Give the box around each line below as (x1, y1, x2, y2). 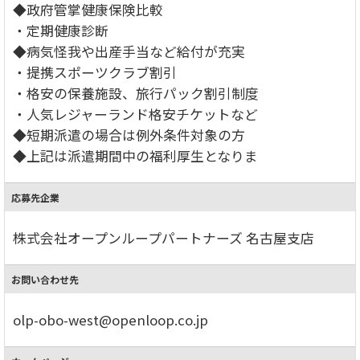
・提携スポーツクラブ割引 (13, 62, 177, 82)
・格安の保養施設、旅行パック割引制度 (13, 83, 259, 103)
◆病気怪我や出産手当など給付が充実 (13, 41, 245, 61)
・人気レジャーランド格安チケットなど (13, 104, 258, 124)
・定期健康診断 (13, 20, 108, 40)
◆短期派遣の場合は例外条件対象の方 (13, 125, 245, 145)
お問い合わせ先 (11, 272, 79, 286)
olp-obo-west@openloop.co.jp (13, 309, 208, 329)
